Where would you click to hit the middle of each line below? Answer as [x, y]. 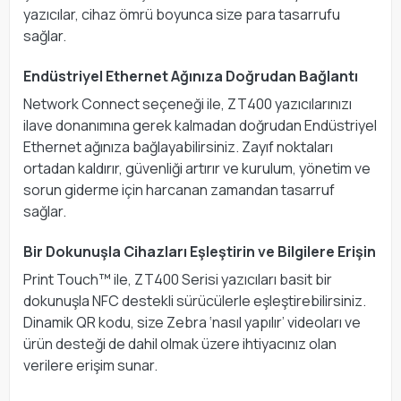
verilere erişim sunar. [90, 365]
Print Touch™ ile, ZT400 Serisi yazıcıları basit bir [178, 279]
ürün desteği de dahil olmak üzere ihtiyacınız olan [180, 343]
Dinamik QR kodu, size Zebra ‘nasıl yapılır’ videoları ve [192, 322]
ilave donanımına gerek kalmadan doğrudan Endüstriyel [200, 125]
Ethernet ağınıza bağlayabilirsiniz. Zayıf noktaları [178, 146]
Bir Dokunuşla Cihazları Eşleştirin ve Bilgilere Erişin [200, 251]
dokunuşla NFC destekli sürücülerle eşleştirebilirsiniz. [195, 300]
